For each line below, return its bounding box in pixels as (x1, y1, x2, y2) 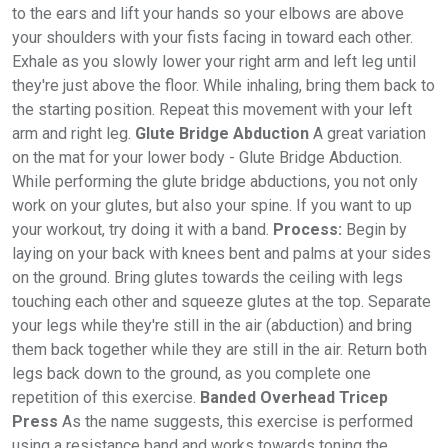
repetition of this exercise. (12, 388, 200, 408)
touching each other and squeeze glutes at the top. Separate (12, 292, 431, 312)
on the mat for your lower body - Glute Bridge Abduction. (12, 148, 402, 168)
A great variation (313, 124, 426, 144)
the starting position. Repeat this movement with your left (12, 100, 412, 120)
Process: (273, 220, 342, 240)
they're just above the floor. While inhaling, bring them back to (12, 76, 435, 96)
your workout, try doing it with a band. (12, 220, 273, 240)
